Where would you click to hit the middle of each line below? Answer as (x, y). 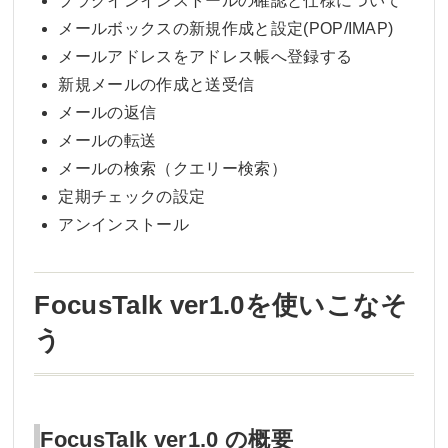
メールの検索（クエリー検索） (172, 168)
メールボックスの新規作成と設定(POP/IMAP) (226, 28)
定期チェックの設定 (132, 196)
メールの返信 (107, 112)
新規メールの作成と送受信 (156, 84)
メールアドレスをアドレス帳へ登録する (205, 56)
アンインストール (123, 224)
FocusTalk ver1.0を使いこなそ (221, 304)
